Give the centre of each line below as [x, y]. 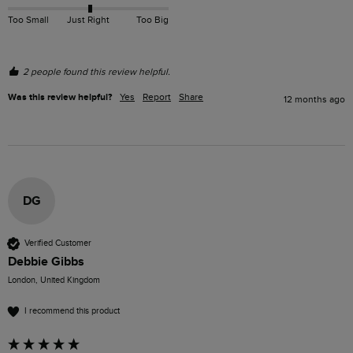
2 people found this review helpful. [97, 71]
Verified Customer [58, 243]
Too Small [28, 20]
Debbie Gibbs [46, 261]
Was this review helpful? [60, 97]
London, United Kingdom [54, 280]
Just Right [88, 20]
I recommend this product [72, 311]
